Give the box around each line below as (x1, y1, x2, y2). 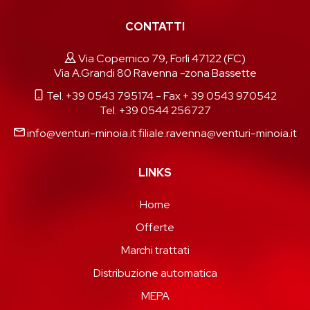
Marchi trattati (120, 242, 190, 257)
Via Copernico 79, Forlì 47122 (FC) (77, 51, 246, 66)
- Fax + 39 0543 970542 (154, 88, 277, 103)
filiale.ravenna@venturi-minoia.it (138, 125, 297, 140)
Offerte (136, 219, 174, 235)
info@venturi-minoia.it (26, 125, 136, 140)
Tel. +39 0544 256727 (99, 102, 211, 118)
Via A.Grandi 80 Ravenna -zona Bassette (53, 65, 257, 80)
